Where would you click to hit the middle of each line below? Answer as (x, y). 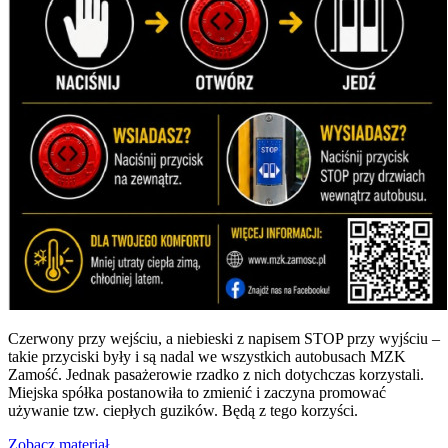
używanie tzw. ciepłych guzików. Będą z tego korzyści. (183, 410)
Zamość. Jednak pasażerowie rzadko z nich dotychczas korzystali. (216, 374)
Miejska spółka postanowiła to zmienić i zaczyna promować (197, 392)
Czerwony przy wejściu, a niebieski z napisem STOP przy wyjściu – (224, 338)
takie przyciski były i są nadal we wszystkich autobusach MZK (207, 356)
